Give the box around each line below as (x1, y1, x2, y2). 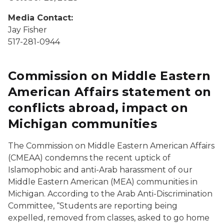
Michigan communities (8, 116, 157, 131)
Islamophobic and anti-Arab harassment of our (8, 165, 192, 174)
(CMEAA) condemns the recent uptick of (8, 153, 170, 162)
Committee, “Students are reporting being (8, 201, 177, 210)
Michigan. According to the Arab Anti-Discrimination (8, 189, 212, 198)
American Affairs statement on (8, 84, 211, 99)
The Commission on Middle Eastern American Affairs (8, 141, 214, 150)
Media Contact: (8, 13, 75, 22)
